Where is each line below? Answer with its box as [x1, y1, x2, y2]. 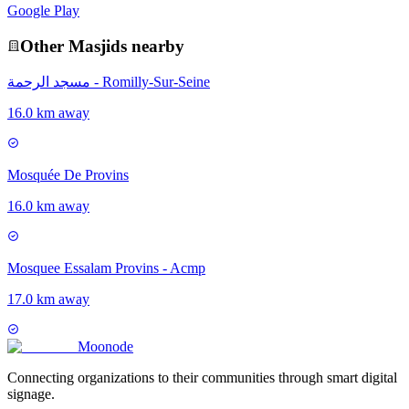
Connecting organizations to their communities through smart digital [7, 370, 397, 386]
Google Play [7, 2, 79, 18]
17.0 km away [7, 291, 89, 308]
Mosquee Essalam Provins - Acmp [7, 260, 205, 277]
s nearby [121, 36, 184, 56]
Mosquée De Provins [7, 167, 129, 184]
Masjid [68, 36, 121, 56]
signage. [7, 386, 55, 403]
